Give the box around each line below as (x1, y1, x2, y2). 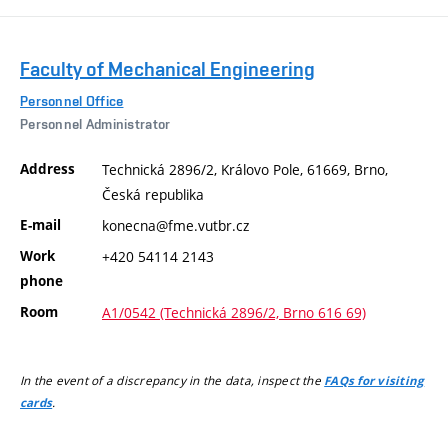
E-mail (20, 215, 61, 234)
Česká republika (102, 184, 204, 204)
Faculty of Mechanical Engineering (20, 57, 315, 82)
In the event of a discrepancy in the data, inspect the (20, 372, 325, 389)
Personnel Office (20, 93, 124, 110)
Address (20, 159, 75, 178)
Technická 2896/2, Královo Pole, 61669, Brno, (102, 159, 388, 179)
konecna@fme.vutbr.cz (102, 215, 249, 235)
